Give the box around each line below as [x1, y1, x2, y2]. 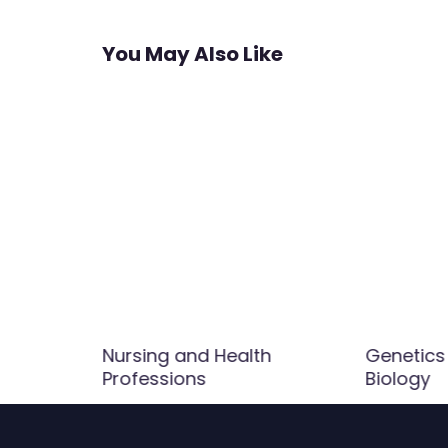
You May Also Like [102, 40, 283, 69]
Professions [101, 365, 206, 391]
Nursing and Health [101, 342, 271, 368]
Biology [365, 365, 431, 391]
